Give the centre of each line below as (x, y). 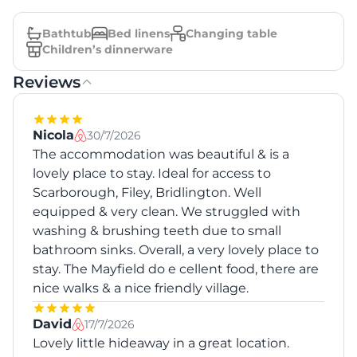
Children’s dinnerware (108, 50)
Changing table (231, 34)
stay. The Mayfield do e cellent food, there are (176, 269)
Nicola (53, 135)
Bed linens (139, 34)
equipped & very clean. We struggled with (167, 212)
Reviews (47, 82)
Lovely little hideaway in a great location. (161, 343)
